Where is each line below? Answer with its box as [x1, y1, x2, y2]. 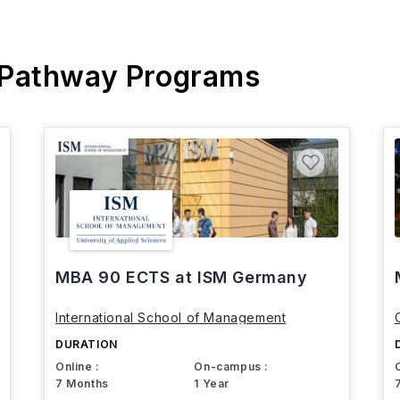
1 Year [194, 377, 229, 391]
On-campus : [194, 360, 269, 374]
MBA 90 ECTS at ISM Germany [55, 268, 308, 287]
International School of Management [55, 310, 287, 326]
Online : [55, 360, 100, 374]
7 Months [55, 377, 109, 391]
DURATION [55, 337, 118, 352]
